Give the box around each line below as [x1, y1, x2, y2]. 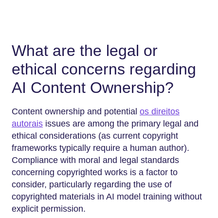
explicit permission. [12, 203, 86, 214]
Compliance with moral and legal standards [12, 155, 179, 165]
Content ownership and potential [12, 106, 140, 116]
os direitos [140, 106, 180, 116]
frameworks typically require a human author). [12, 143, 189, 153]
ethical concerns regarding [12, 60, 196, 78]
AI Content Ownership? [12, 79, 174, 97]
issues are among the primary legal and [43, 118, 199, 128]
